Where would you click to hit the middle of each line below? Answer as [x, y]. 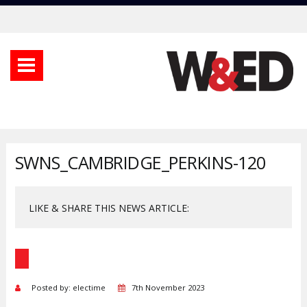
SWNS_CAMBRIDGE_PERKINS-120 [140, 162]
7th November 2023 [168, 287]
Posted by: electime [72, 287]
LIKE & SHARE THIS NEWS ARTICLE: [109, 208]
